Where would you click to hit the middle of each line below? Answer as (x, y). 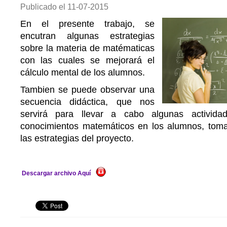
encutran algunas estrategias (87, 36)
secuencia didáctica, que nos (87, 102)
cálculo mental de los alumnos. (83, 72)
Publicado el (44, 7)
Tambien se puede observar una (87, 90)
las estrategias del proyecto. (78, 138)
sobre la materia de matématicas (87, 48)
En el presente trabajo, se (87, 24)
